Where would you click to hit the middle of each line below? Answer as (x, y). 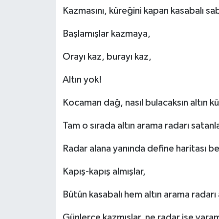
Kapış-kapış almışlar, (104, 172)
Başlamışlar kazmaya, (106, 34)
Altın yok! (82, 80)
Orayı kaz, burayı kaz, (107, 57)
